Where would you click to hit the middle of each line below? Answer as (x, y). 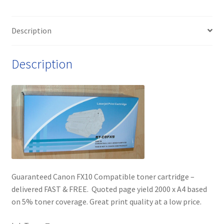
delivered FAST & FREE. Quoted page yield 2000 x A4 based (109, 189)
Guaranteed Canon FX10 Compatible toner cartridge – (103, 177)
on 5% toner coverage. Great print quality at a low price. (106, 202)
